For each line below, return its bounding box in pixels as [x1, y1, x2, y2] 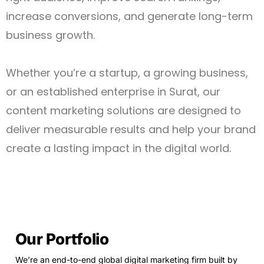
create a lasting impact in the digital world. [6, 141, 231, 156]
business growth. [6, 28, 95, 43]
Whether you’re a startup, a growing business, [6, 65, 248, 81]
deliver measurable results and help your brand [6, 122, 256, 137]
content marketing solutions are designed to [6, 103, 241, 118]
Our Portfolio [15, 230, 109, 249]
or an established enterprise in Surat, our [6, 84, 220, 100]
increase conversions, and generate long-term [6, 9, 253, 24]
